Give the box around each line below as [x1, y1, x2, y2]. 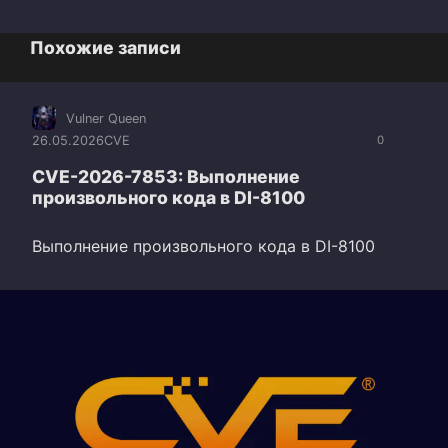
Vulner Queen [66, 110, 146, 126]
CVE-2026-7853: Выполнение [32, 165, 300, 187]
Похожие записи [30, 37, 181, 59]
